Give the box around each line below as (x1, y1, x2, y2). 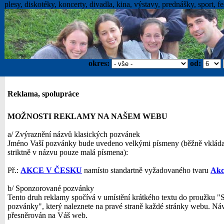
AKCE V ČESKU (20, 166, 82, 174)
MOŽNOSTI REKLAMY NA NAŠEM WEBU (7, 112, 167, 120)
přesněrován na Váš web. (7, 211, 87, 219)
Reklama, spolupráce (7, 89, 79, 98)
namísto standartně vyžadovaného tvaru (82, 166, 210, 174)
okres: (88, 59, 109, 67)
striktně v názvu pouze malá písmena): (7, 148, 128, 156)
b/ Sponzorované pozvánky (7, 184, 94, 192)
